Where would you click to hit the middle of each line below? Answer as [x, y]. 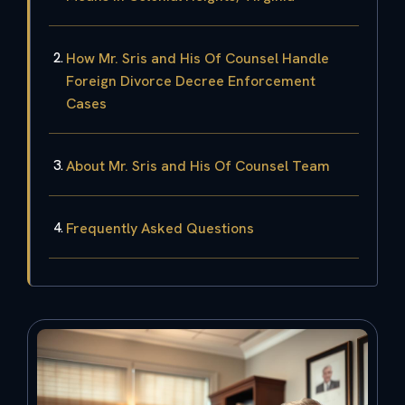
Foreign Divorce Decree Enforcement [191, 80]
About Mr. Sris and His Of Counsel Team [198, 165]
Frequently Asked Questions [160, 228]
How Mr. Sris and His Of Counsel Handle [198, 58]
